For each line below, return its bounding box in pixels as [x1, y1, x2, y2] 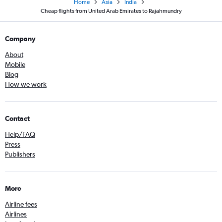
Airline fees [5, 200, 37, 209]
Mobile [5, 60, 25, 69]
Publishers [5, 150, 35, 159]
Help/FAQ [5, 130, 35, 139]
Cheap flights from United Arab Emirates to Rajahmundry [40, 7, 182, 15]
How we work [5, 80, 47, 89]
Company [5, 35, 36, 43]
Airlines [5, 210, 27, 219]
